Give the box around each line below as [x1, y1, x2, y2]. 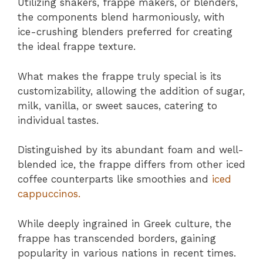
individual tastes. [18, 114, 99, 126]
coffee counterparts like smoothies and [18, 173, 212, 186]
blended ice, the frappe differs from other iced [18, 159, 245, 171]
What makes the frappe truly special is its [18, 70, 221, 82]
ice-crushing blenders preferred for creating [18, 26, 232, 38]
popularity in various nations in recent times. [18, 247, 236, 259]
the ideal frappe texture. [18, 41, 136, 53]
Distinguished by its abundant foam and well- [18, 144, 244, 156]
